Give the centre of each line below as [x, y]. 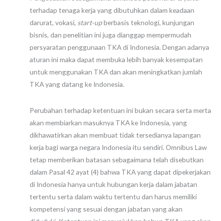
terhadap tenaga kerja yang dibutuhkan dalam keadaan [112, 10]
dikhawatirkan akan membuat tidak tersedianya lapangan [115, 135]
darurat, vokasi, [54, 23]
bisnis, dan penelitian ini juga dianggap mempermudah [110, 35]
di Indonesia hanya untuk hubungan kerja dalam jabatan [113, 184]
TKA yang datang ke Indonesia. [77, 84]
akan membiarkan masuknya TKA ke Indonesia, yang [108, 122]
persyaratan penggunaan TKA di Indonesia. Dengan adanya [119, 47]
